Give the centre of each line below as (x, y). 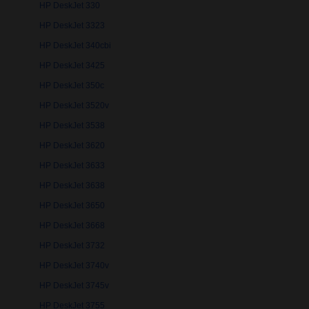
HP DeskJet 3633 (72, 166)
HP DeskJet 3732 (72, 246)
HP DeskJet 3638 (72, 186)
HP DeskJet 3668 (72, 226)
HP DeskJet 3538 (72, 126)
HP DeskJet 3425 (72, 66)
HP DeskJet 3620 (72, 146)
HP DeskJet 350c (72, 86)
